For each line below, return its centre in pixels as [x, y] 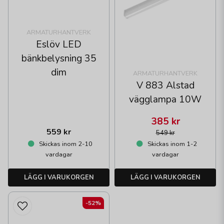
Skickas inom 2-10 [65, 144]
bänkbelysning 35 [59, 58]
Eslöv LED [59, 44]
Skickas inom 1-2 [171, 144]
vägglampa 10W [165, 99]
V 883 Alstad [165, 85]
